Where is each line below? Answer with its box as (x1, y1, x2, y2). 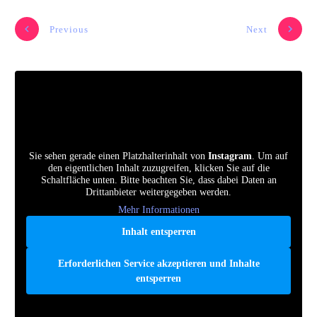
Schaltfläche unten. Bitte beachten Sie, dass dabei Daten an (40, 175, 277, 186)
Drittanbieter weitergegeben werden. (86, 187, 231, 198)
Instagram (208, 151, 252, 162)
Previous (50, 23, 88, 35)
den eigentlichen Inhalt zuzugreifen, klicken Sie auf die (47, 163, 270, 174)
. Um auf (252, 151, 288, 162)
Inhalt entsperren (121, 226, 196, 238)
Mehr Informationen (117, 204, 200, 216)
